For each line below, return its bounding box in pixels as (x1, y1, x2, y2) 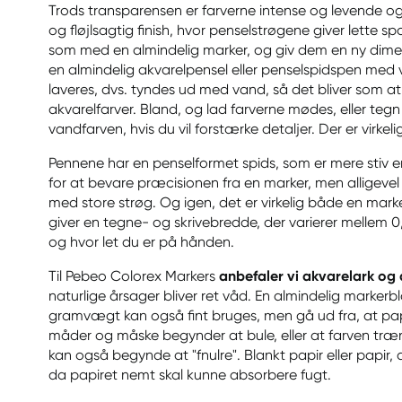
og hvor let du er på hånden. (48, 233, 234, 250)
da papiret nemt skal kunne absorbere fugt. (48, 366, 331, 383)
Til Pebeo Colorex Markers (48, 267, 219, 284)
